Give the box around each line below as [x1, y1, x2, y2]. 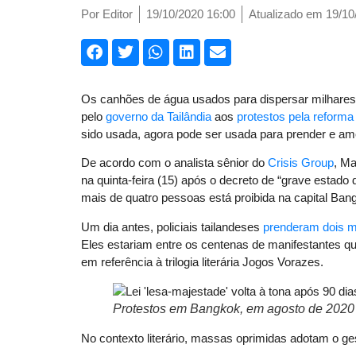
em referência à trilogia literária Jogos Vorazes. [81, 254, 323, 269]
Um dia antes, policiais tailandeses [81, 219, 263, 234]
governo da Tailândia [106, 109, 211, 123]
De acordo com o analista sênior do [81, 156, 268, 170]
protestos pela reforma [237, 109, 354, 123]
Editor [99, 7, 133, 21]
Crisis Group [268, 156, 334, 170]
